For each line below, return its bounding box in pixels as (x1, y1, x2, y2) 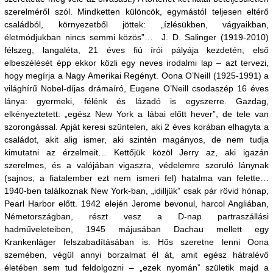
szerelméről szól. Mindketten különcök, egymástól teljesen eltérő (4, 7, 269, 16)
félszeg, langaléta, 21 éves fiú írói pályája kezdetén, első (4, 45, 269, 55)
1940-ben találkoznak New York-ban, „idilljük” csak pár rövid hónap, (4, 186, 269, 196)
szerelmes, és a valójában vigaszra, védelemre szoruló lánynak (4, 160, 269, 170)
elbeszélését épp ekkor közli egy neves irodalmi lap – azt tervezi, (4, 58, 269, 68)
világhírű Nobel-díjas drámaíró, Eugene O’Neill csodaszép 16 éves (4, 83, 269, 93)
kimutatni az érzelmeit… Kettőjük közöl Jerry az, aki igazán (4, 147, 269, 157)
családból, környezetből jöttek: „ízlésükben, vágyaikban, (4, 19, 269, 29)
